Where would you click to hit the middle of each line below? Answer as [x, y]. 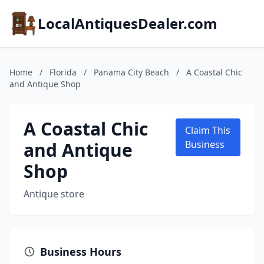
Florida [63, 72]
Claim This [207, 130]
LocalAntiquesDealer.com [128, 23]
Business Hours [81, 252]
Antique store [54, 194]
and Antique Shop [45, 84]
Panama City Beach [131, 72]
